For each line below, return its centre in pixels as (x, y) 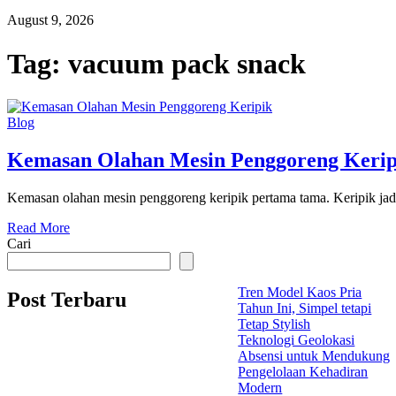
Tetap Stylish (274, 324)
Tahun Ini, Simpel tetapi (305, 308)
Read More (38, 228)
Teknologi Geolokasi (297, 340)
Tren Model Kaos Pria (300, 293)
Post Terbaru (67, 299)
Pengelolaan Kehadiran (303, 372)
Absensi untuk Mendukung (314, 356)
